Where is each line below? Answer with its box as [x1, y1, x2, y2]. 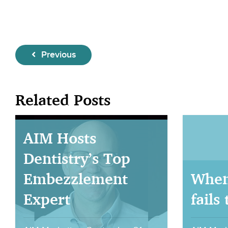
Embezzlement [23, 169, 128, 188]
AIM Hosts [23, 128, 96, 147]
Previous [38, 49, 76, 60]
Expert [23, 189, 70, 208]
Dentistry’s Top [23, 149, 130, 167]
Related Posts [15, 90, 110, 109]
